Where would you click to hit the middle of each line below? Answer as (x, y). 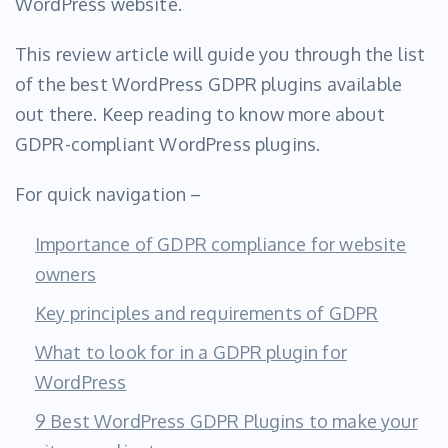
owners (65, 274)
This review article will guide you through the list (220, 54)
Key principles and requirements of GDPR (207, 313)
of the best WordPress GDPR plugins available (209, 84)
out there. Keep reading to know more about (200, 114)
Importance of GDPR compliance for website (221, 244)
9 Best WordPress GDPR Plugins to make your (226, 421)
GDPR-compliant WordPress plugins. (168, 144)
